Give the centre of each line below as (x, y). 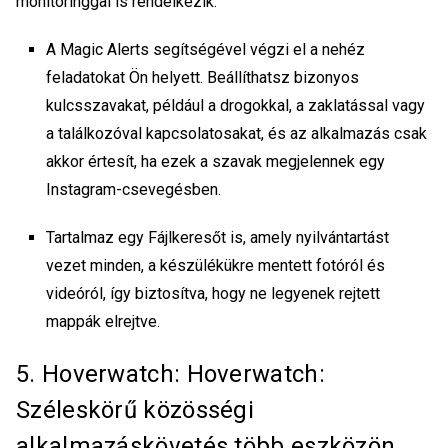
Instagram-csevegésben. (135, 189)
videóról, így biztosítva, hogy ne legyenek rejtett (213, 293)
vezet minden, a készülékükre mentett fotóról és (215, 265)
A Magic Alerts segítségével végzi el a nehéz (205, 49)
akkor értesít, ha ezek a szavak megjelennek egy (215, 161)
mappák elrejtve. (103, 321)
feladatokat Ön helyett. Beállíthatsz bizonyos (202, 77)
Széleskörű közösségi (135, 409)
